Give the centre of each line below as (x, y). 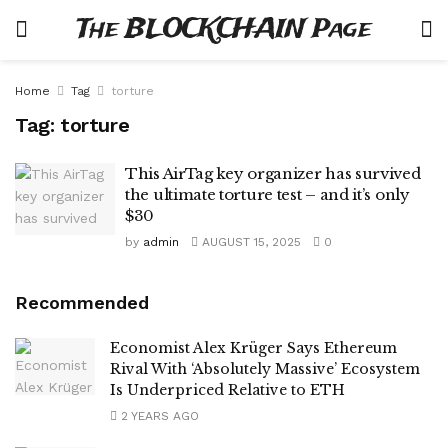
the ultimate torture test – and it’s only (267, 194)
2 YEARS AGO (158, 416)
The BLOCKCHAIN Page (224, 29)
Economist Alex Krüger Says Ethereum (253, 348)
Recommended (82, 302)
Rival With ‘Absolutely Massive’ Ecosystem (265, 369)
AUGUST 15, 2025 (249, 242)
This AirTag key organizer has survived (273, 173)
